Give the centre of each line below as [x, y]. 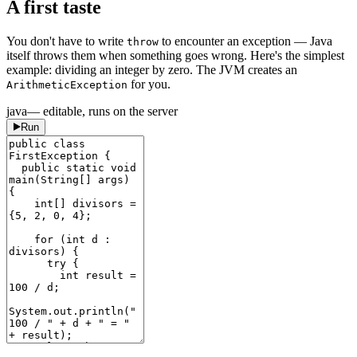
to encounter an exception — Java [245, 41]
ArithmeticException [67, 84]
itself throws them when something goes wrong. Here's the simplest [175, 55]
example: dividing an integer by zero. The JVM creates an [152, 69]
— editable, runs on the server [102, 111]
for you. [149, 84]
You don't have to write [67, 41]
